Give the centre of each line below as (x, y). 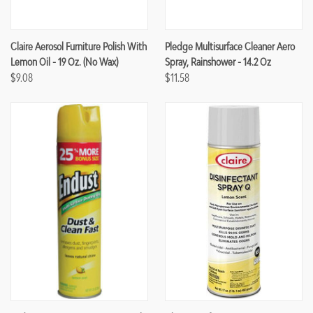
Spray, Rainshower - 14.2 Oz (218, 62)
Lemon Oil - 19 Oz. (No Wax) (64, 62)
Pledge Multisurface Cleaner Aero (230, 46)
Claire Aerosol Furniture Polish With (79, 46)
